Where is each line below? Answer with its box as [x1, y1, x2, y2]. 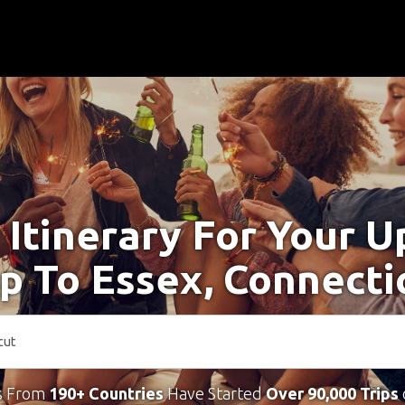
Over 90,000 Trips [265, 384, 399, 402]
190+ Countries [48, 384, 164, 402]
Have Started [163, 384, 266, 402]
